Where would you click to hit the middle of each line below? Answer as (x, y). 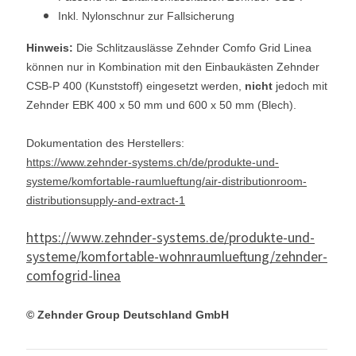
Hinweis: (50, 47)
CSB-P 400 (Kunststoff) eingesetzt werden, (135, 85)
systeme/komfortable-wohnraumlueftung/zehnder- (177, 256)
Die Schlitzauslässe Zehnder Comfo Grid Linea (192, 47)
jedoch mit (300, 85)
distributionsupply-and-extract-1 (106, 200)
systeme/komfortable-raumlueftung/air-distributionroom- (166, 181)
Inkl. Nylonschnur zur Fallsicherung (146, 15)
